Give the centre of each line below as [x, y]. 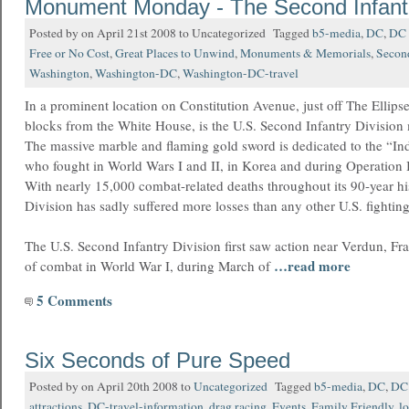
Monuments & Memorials [305, 53]
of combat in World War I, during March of [149, 266]
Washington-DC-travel [241, 73]
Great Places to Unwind [175, 53]
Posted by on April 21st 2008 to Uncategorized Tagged [171, 33]
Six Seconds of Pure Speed [157, 360]
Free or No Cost [69, 53]
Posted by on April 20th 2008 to [111, 386]
